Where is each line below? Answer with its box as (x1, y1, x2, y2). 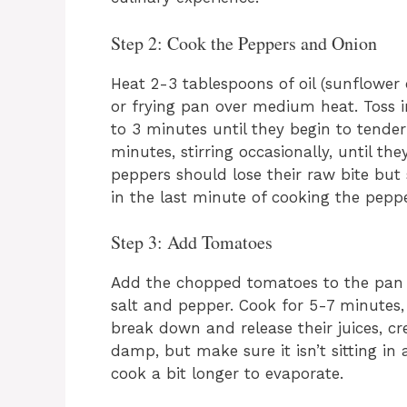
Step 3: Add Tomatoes (111, 230, 273, 255)
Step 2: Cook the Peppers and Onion (111, 30, 377, 55)
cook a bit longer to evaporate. (111, 364, 343, 383)
